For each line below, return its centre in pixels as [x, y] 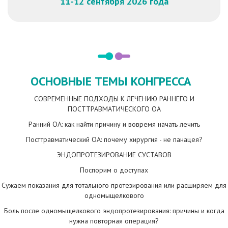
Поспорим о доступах [114, 170]
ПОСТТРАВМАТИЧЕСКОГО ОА [114, 109]
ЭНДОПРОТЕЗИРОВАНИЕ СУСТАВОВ [114, 155]
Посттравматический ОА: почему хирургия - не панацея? [114, 140]
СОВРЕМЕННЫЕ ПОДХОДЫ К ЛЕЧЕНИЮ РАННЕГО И [114, 99]
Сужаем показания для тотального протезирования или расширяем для [114, 186]
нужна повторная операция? [114, 221]
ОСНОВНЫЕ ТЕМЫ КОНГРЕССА [114, 81]
